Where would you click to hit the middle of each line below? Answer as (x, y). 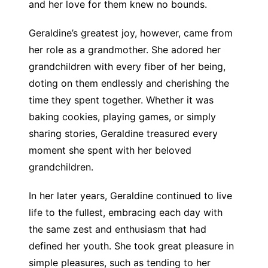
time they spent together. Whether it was (121, 100)
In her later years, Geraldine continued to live (130, 196)
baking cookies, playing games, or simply (122, 117)
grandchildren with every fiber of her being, (127, 66)
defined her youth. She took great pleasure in (131, 246)
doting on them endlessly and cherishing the (129, 83)
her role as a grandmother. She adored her (124, 50)
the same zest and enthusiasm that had (117, 229)
